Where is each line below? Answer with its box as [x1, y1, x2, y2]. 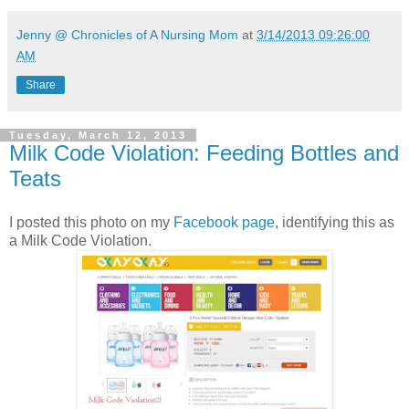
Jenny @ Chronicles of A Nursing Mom [16, 27, 238, 43]
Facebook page [173, 214, 275, 230]
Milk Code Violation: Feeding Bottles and [9, 141, 399, 166]
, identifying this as [275, 214, 394, 230]
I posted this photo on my [9, 214, 173, 230]
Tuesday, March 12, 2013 [9, 130, 187, 142]
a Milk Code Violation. [9, 232, 159, 248]
